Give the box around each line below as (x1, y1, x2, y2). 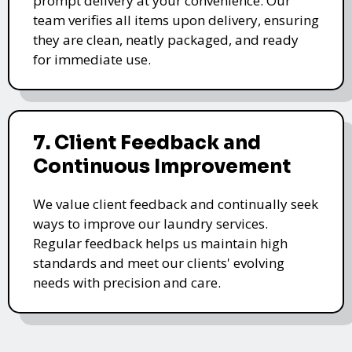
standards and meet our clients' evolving (33, 254, 284, 273)
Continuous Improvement (33, 155, 291, 179)
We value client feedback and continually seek (33, 195, 318, 214)
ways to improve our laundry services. (33, 214, 268, 233)
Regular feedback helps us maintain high (33, 234, 288, 253)
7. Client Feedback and (33, 131, 261, 156)
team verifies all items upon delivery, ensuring (33, 11, 319, 30)
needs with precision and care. (33, 273, 221, 292)
